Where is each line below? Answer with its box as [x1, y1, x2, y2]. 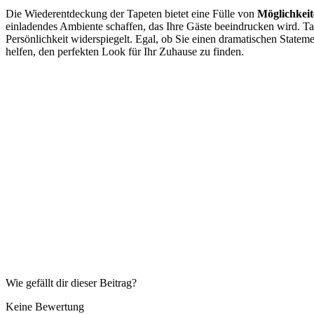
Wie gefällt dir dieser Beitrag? [6, 277, 137, 289]
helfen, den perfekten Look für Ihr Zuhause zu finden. [6, 46, 244, 58]
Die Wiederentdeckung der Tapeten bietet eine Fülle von [6, 8, 257, 20]
